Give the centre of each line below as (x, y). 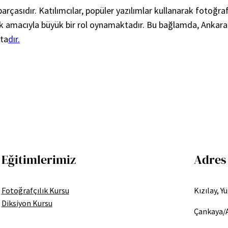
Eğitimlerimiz (38, 159)
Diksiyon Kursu (27, 203)
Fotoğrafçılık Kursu (35, 190)
